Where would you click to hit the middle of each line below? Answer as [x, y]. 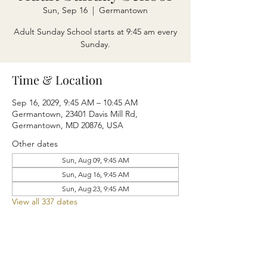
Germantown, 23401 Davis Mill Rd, [75, 114]
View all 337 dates [45, 201]
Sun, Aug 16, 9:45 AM [95, 174]
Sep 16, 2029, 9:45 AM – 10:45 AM [75, 103]
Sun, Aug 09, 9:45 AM [95, 160]
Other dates [35, 144]
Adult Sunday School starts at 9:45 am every [95, 32]
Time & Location [57, 80]
